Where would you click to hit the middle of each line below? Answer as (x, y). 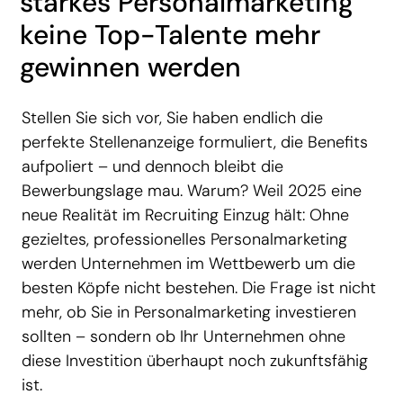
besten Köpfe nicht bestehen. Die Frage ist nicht (199, 287)
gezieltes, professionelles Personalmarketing (184, 239)
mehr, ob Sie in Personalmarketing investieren (189, 312)
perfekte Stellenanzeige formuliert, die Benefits (195, 142)
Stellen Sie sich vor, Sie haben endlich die (172, 117)
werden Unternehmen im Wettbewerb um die (188, 263)
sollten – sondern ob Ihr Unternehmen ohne (184, 336)
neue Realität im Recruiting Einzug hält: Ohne (185, 215)
